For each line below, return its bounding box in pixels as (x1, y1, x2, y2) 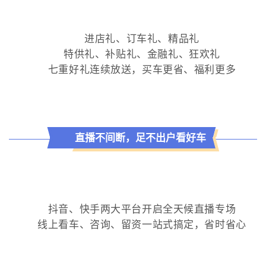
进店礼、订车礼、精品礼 (84, 33, 199, 45)
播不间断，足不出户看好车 (85, 132, 206, 144)
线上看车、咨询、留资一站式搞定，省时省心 (37, 219, 246, 231)
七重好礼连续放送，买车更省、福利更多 (47, 64, 236, 76)
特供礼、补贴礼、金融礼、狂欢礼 (64, 49, 220, 61)
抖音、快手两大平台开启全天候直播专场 (47, 204, 236, 216)
